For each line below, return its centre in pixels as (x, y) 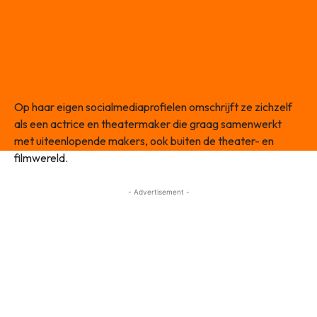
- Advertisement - (158, 192)
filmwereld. (41, 158)
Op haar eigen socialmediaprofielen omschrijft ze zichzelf (153, 107)
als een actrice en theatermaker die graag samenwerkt (148, 124)
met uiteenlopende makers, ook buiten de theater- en (144, 141)
